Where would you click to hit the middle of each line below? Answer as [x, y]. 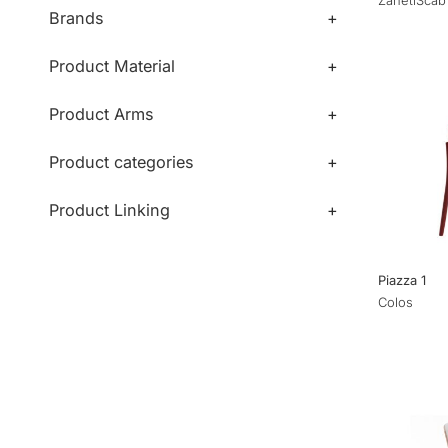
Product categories [121, 161]
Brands [76, 17]
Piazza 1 [401, 280]
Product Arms [101, 113]
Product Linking [109, 209]
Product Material [111, 65]
